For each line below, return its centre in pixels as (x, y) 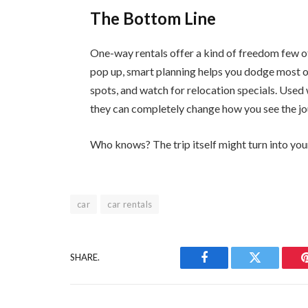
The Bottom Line (153, 19)
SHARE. (85, 257)
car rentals (130, 204)
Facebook (227, 268)
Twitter (272, 268)
